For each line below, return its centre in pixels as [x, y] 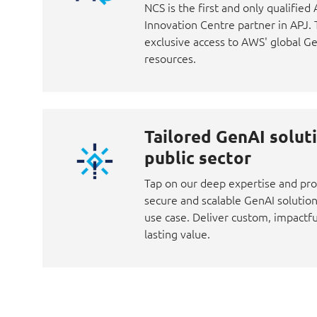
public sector [198, 157]
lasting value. [177, 234]
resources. [170, 58]
